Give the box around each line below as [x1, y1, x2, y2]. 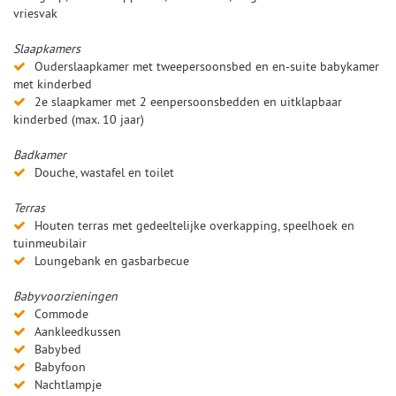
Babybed [34, 340, 81, 357]
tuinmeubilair [13, 234, 87, 251]
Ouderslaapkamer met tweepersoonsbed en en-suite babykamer [34, 57, 379, 74]
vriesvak [13, 4, 57, 21]
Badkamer [13, 146, 66, 163]
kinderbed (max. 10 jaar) [13, 110, 144, 127]
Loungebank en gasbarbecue [34, 252, 189, 269]
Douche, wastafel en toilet [34, 164, 174, 180]
